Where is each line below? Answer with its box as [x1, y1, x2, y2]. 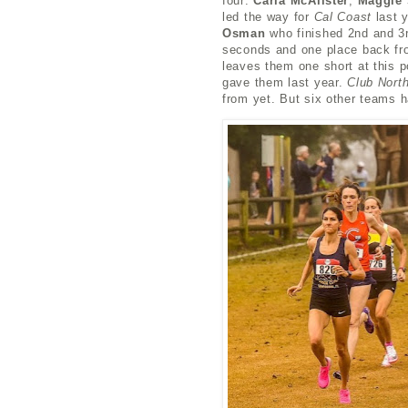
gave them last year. [222, 75, 348, 89]
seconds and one [222, 42, 327, 56]
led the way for [222, 9, 314, 24]
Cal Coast [313, 9, 372, 24]
